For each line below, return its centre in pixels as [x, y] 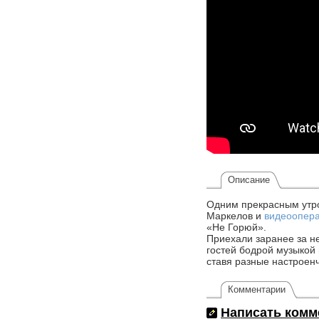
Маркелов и [235, 216]
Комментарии [257, 290]
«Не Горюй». [236, 228]
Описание [249, 180]
